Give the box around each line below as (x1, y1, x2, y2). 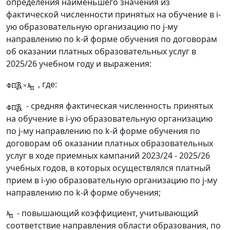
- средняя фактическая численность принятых (24, 100, 213, 111)
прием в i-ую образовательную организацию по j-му (6, 175, 217, 186)
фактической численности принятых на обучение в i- (6, 8, 221, 20)
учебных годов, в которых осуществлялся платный (6, 162, 210, 174)
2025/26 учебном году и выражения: (6, 57, 151, 69)
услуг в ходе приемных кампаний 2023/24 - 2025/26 (6, 150, 210, 162)
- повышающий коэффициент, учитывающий (15, 207, 198, 219)
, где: (36, 78, 57, 90)
